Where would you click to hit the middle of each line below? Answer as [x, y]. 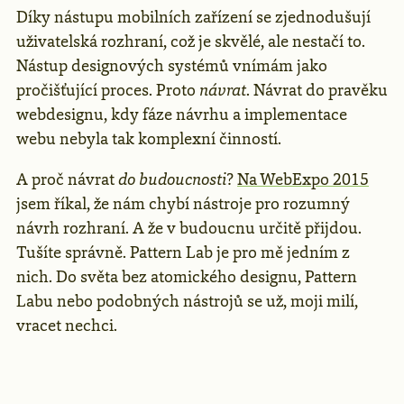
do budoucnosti [172, 179]
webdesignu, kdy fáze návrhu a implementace [182, 114]
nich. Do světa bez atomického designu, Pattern [187, 276]
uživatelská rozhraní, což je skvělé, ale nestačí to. [191, 41]
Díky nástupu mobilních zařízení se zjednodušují [193, 17]
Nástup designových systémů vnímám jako [172, 65]
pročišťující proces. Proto [108, 90]
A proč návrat [67, 179]
